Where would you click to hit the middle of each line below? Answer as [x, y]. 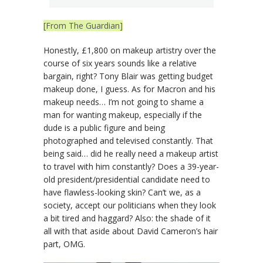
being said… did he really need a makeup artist [131, 154]
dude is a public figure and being [104, 128]
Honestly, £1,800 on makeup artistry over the [130, 50]
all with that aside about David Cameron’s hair [131, 231]
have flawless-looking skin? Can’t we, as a [122, 193]
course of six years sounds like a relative [120, 63]
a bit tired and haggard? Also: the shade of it [127, 218]
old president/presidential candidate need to [127, 180]
